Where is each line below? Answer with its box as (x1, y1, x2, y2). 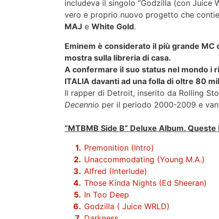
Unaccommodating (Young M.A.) (84, 154, 205, 164)
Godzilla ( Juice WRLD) (84, 201, 170, 211)
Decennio (65, 100, 99, 109)
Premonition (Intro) (84, 143, 154, 153)
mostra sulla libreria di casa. (65, 53, 171, 63)
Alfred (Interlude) (84, 166, 147, 176)
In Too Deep (84, 190, 129, 199)
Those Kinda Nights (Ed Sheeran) (84, 178, 207, 188)
